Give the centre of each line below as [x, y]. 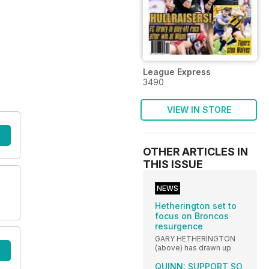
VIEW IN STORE [199, 109]
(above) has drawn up [193, 247]
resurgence [179, 226]
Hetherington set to [196, 205]
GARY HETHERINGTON [195, 238]
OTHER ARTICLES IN [195, 151]
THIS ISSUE [173, 164]
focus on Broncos [192, 216]
